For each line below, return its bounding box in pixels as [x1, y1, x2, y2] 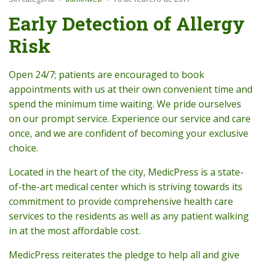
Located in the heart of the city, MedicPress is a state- [9, 166, 244, 179]
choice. [9, 141, 38, 155]
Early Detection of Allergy [9, 11, 245, 36]
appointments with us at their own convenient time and [9, 83, 252, 96]
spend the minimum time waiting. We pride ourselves [9, 97, 241, 111]
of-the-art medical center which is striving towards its [9, 180, 242, 194]
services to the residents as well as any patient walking [9, 210, 249, 223]
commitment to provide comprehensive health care [9, 195, 233, 208]
